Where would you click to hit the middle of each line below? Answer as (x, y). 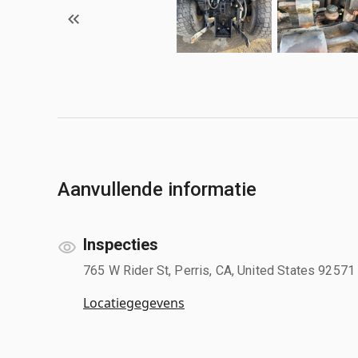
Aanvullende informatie (157, 189)
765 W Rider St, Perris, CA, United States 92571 (219, 270)
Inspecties (121, 244)
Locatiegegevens (134, 302)
